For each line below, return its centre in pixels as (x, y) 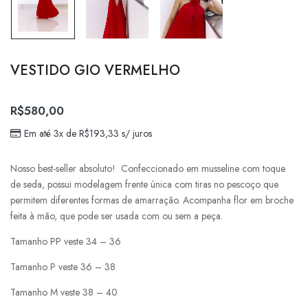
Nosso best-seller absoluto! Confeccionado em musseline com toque (148, 168)
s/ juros (135, 133)
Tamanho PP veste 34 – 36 (66, 241)
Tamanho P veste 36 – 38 (63, 266)
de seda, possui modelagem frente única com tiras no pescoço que (144, 184)
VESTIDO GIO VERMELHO (95, 70)
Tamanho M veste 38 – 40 (64, 292)
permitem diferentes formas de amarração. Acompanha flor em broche (152, 200)
